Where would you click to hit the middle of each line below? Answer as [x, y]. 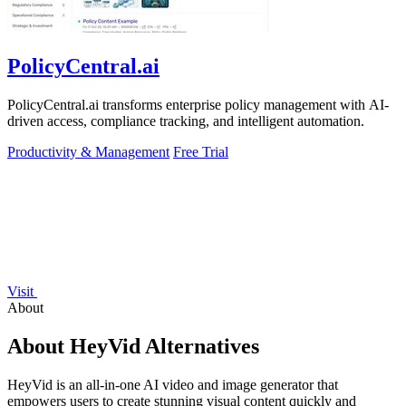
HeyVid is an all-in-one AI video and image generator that [173, 384]
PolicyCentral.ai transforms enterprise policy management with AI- [198, 105]
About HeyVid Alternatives [133, 347]
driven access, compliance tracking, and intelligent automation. [186, 121]
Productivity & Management [88, 152]
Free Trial [201, 152]
